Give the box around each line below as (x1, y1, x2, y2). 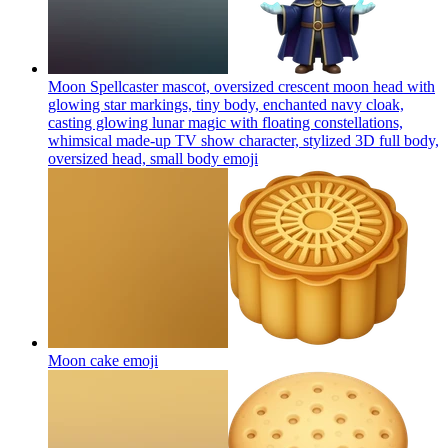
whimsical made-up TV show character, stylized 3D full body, (48, 131, 439, 149)
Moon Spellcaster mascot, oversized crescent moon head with (48, 77, 435, 95)
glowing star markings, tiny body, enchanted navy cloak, (48, 95, 404, 113)
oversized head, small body (48, 149, 219, 167)
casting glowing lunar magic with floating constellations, (48, 113, 403, 131)
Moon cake (48, 351, 119, 369)
